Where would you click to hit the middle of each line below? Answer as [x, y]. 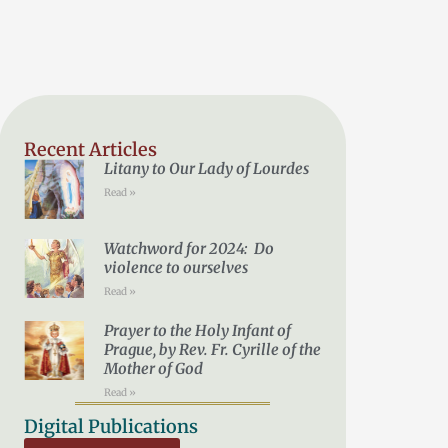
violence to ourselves [175, 267]
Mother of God [153, 368]
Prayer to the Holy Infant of [197, 330]
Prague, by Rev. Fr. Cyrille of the [212, 349]
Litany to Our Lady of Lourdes [206, 169]
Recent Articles [91, 150]
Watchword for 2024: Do [188, 248]
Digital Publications [111, 426]
